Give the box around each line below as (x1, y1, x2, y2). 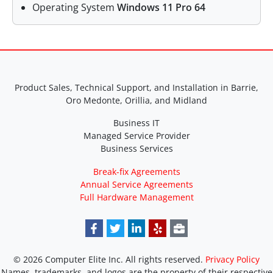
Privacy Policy (205, 253, 260, 265)
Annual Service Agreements (80, 179, 193, 191)
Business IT (113, 117, 160, 129)
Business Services (100, 143, 173, 155)
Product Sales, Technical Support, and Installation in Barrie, (15, 82, 258, 94)
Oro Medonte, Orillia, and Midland (66, 94, 207, 107)
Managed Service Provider (83, 130, 190, 142)
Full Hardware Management (79, 191, 194, 204)
